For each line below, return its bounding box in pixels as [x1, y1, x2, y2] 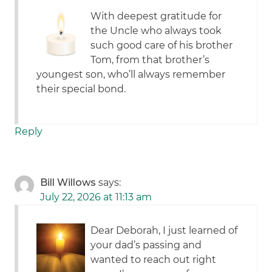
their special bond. [36, 83, 126, 95]
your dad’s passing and [90, 239, 202, 251]
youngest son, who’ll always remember [36, 69, 226, 81]
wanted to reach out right [90, 254, 217, 266]
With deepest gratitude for [90, 10, 222, 22]
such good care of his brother [90, 39, 233, 52]
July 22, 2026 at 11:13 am [40, 191, 152, 203]
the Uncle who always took [90, 25, 222, 37]
